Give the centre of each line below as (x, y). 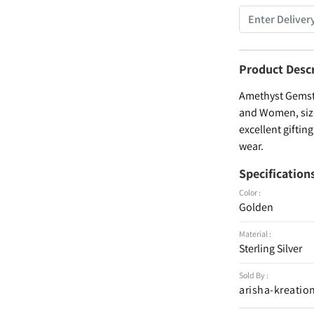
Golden (257, 207)
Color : (250, 192)
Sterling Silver (271, 248)
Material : (255, 234)
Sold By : (254, 275)
